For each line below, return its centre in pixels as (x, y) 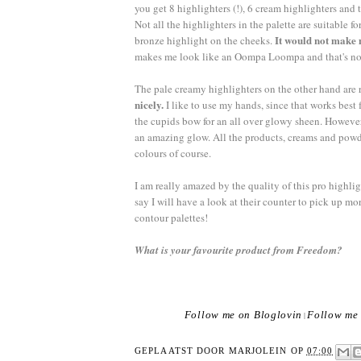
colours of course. (174, 153)
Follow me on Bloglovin (243, 314)
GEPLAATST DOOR (182, 351)
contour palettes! (171, 217)
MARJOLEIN (258, 351)
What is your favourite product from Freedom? (239, 249)
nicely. (150, 104)
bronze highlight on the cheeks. (205, 40)
